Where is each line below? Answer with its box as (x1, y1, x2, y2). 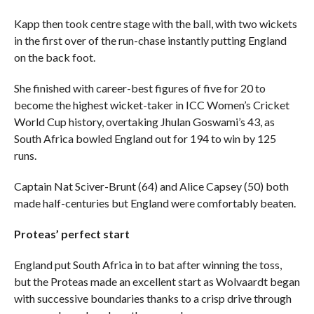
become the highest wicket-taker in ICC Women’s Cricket (13, 97, 289, 111)
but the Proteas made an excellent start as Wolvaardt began (13, 274, 300, 288)
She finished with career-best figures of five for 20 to (13, 81, 266, 95)
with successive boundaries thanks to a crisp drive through (13, 291, 292, 305)
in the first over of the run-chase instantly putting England (13, 33, 287, 47)
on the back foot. (13, 50, 95, 64)
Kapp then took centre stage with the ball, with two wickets (13, 16, 297, 30)
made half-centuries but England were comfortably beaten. (13, 196, 296, 210)
